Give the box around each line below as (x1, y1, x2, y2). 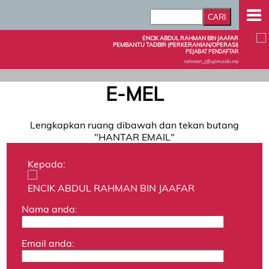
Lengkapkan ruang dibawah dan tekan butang (30, 118, 239, 131)
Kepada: (28, 157, 66, 170)
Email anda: (22, 237, 75, 249)
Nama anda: (22, 202, 78, 215)
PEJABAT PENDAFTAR (186, 48, 238, 55)
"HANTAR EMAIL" (94, 130, 175, 143)
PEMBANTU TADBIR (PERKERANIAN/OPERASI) (113, 41, 238, 48)
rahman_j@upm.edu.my (184, 58, 238, 64)
